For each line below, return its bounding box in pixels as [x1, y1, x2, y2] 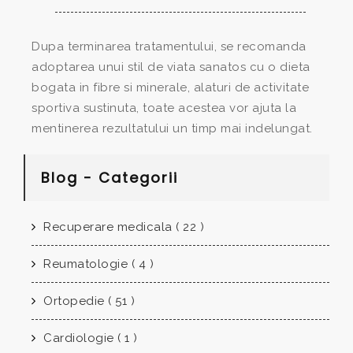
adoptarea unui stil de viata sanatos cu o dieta [32, 60, 310, 75]
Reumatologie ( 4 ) [39, 257, 154, 272]
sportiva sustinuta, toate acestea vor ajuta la [32, 101, 296, 116]
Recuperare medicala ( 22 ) [39, 220, 204, 235]
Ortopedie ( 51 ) [39, 294, 135, 309]
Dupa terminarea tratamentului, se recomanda [32, 39, 307, 54]
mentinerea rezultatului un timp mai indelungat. [32, 121, 313, 136]
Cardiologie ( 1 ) [39, 331, 138, 346]
